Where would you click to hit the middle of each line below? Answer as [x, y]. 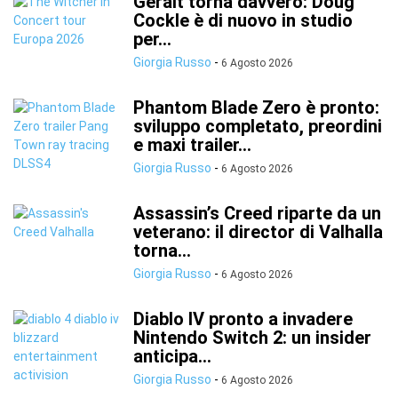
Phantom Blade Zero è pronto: [256, 107]
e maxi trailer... [192, 145]
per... [152, 39]
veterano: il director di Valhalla [258, 232]
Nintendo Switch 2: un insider [252, 338]
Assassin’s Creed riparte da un [257, 213]
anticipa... [172, 356]
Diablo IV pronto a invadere [243, 319]
